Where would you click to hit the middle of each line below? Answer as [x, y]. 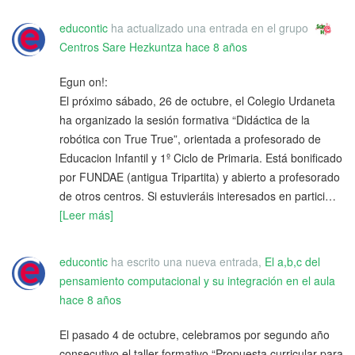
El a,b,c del [292, 262]
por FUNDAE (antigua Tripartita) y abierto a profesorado [200, 177]
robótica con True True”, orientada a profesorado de [190, 139]
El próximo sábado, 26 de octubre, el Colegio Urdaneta [197, 101]
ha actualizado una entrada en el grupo [210, 27]
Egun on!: [84, 82]
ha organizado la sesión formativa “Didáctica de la [185, 120]
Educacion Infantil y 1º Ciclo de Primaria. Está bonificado [201, 158]
